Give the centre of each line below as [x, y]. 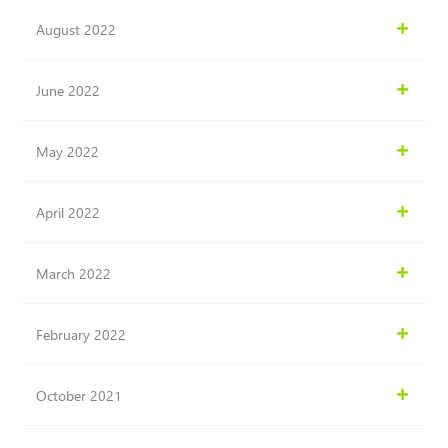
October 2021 [79, 395]
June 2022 [68, 90]
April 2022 [68, 212]
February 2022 [81, 334]
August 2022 [76, 29]
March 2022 [73, 273]
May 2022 [67, 151]
